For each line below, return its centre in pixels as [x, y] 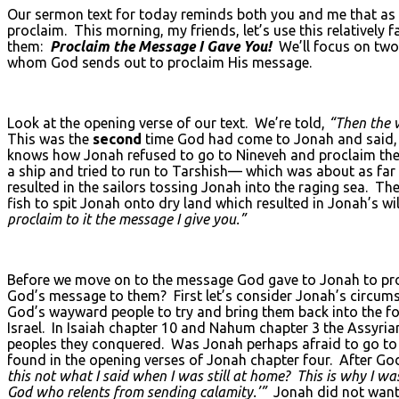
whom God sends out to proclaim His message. [159, 62]
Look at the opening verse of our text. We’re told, [168, 122]
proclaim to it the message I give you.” [126, 219]
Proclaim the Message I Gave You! [161, 46]
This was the [50, 138]
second [117, 138]
